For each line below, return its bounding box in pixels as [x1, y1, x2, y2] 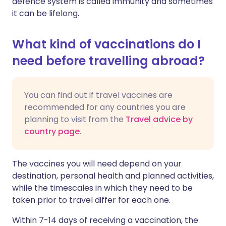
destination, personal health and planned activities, [12, 170, 214, 182]
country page [24, 126, 80, 137]
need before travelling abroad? [12, 52, 205, 69]
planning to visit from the [24, 114, 126, 125]
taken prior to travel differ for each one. [12, 194, 171, 206]
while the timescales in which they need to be [12, 182, 193, 194]
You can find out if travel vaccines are [24, 89, 173, 101]
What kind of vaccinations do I [12, 36, 201, 52]
